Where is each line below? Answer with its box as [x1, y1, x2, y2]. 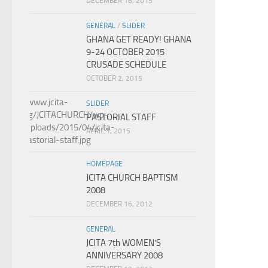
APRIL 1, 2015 [86, 127, 130, 135]
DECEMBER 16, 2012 [86, 200, 153, 208]
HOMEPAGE [86, 160, 123, 168]
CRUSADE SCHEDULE [86, 59, 166, 70]
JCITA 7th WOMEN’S [86, 237, 161, 248]
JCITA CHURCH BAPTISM [86, 172, 178, 183]
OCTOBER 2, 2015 [86, 74, 142, 83]
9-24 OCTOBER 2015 [86, 47, 165, 57]
